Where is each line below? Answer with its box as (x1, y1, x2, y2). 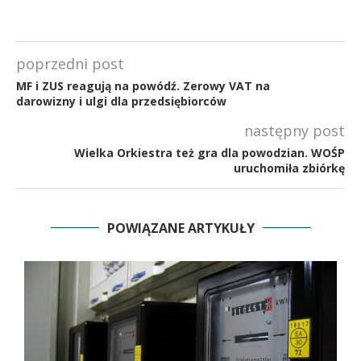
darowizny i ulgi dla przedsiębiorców (16, 93, 226, 109)
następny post (244, 120, 345, 140)
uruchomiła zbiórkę (234, 160, 345, 176)
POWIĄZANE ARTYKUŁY (106, 218, 255, 237)
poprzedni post (16, 53, 124, 73)
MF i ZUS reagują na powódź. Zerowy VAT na (16, 77, 270, 93)
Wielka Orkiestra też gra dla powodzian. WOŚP (74, 144, 345, 160)
